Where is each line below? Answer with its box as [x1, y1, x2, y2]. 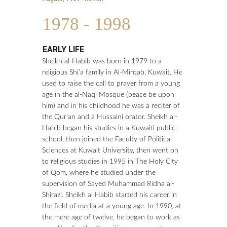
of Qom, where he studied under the [42, 169, 156, 176]
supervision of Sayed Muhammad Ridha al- [42, 180, 174, 187]
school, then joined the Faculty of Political [42, 136, 172, 143]
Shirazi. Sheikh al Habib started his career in [42, 192, 177, 199]
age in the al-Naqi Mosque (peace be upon [42, 91, 174, 98]
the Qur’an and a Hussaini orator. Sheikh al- [42, 113, 177, 121]
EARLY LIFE [43, 45, 84, 54]
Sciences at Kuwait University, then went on [42, 147, 178, 154]
